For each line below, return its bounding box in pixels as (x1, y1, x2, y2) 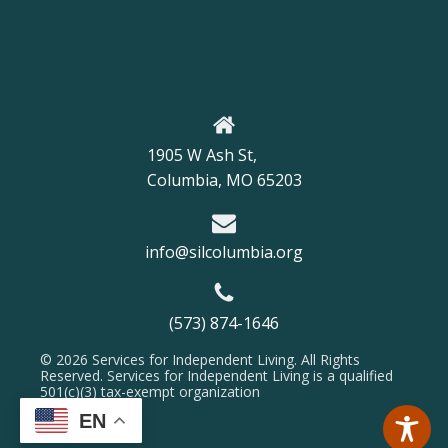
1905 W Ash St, (146, 143, 261, 166)
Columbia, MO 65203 (146, 168, 302, 191)
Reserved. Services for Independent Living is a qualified (40, 365, 393, 385)
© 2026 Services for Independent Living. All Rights (40, 349, 360, 369)
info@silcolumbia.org (145, 240, 303, 263)
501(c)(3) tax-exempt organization (40, 381, 260, 401)
